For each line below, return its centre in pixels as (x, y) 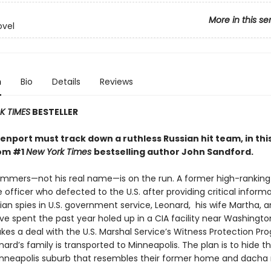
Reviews (116, 82)
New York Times (60, 152)
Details (66, 82)
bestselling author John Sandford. (173, 152)
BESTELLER (54, 112)
